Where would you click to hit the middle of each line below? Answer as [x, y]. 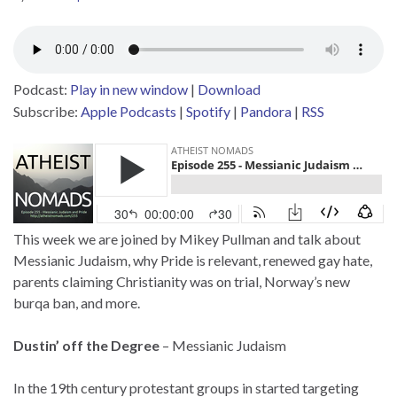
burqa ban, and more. [77, 302]
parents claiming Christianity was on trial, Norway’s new [182, 281]
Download [229, 89]
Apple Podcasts [128, 111]
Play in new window [129, 89]
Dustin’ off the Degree [86, 345]
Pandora [266, 111]
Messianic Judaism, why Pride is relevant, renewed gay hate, [193, 260]
